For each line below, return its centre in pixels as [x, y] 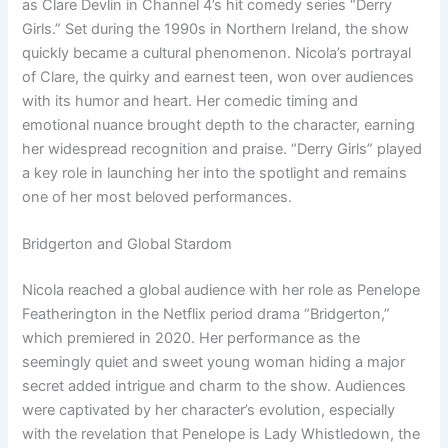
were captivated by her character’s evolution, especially [209, 410]
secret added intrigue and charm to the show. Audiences [214, 386]
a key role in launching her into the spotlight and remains [215, 172]
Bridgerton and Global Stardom [127, 244]
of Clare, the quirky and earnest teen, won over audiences [218, 76]
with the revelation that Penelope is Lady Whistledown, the [221, 434]
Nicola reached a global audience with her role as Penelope [221, 290]
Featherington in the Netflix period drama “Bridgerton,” [206, 314]
